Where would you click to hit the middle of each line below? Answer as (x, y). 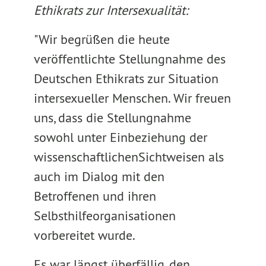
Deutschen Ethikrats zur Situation (126, 78)
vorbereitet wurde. (84, 235)
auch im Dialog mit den (99, 176)
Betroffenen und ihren (95, 196)
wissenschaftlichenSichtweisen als (129, 157)
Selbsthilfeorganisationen (104, 216)
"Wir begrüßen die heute (102, 39)
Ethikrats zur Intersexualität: (111, 10)
